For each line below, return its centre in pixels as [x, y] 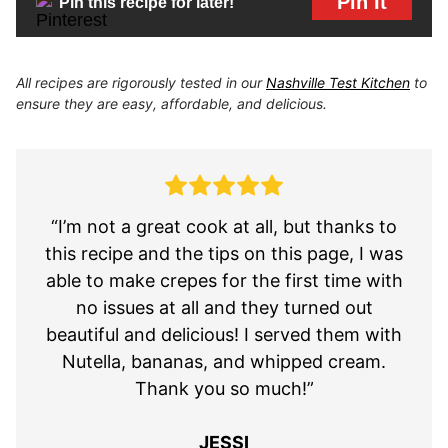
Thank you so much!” [224, 389]
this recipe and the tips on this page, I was [224, 254]
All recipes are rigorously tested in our [141, 83]
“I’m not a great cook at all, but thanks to [224, 227]
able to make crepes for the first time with [224, 281]
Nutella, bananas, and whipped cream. [224, 362]
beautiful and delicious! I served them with [224, 335]
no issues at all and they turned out [224, 308]
